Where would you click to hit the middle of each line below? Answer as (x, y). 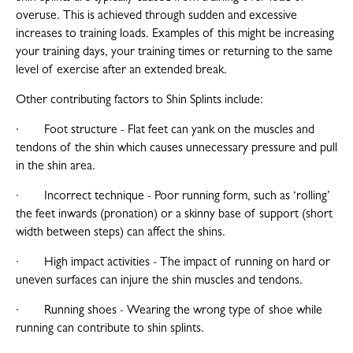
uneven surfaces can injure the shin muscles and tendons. (159, 282)
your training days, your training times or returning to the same (174, 53)
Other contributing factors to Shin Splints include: (139, 101)
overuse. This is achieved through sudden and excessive (156, 17)
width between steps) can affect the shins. (121, 234)
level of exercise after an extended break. (121, 71)
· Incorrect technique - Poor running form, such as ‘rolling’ (173, 197)
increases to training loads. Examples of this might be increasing (175, 35)
